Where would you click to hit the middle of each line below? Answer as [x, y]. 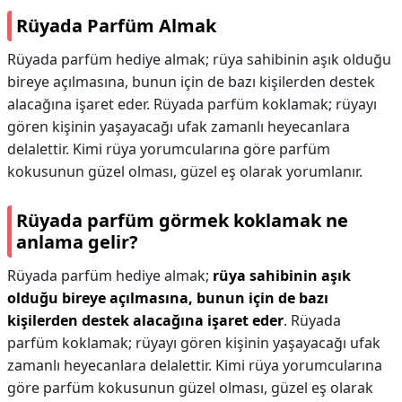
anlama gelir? [77, 242]
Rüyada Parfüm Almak [116, 26]
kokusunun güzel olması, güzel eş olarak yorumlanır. [185, 171]
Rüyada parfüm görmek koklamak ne [182, 220]
